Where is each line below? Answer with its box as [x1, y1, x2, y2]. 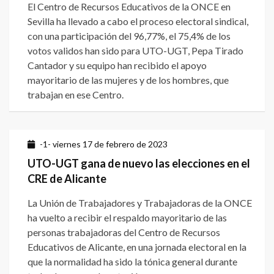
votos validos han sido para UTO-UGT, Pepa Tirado [28, 45, 243, 57]
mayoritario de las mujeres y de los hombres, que [28, 74, 229, 86]
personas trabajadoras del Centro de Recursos [28, 226, 220, 239]
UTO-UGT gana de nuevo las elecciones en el [28, 157, 250, 171]
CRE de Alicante [28, 172, 106, 186]
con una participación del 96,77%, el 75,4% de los [28, 30, 231, 42]
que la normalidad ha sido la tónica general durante [28, 256, 237, 268]
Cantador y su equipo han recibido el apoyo [28, 59, 207, 72]
